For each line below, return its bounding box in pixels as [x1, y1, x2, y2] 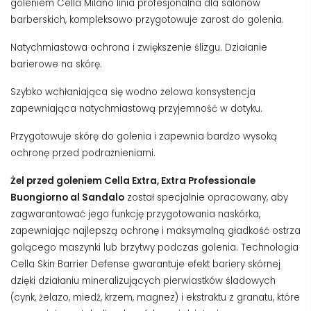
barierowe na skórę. [10, 57, 105, 71]
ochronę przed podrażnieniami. [10, 146, 155, 160]
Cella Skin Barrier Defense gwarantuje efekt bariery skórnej [10, 257, 280, 271]
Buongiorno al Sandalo [10, 190, 124, 204]
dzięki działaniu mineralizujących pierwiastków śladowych [10, 274, 276, 287]
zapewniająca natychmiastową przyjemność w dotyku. [10, 101, 262, 115]
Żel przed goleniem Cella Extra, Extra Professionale [10, 174, 255, 187]
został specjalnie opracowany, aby [124, 190, 288, 204]
